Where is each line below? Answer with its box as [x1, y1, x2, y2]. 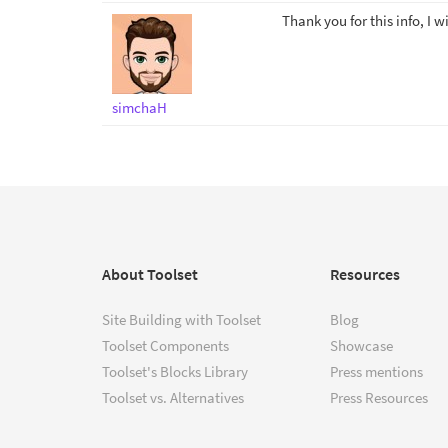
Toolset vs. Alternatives [102, 388, 244, 407]
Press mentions [330, 362, 423, 381]
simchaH [112, 98, 167, 117]
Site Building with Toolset [102, 310, 261, 329]
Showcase [330, 336, 393, 355]
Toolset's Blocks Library [102, 362, 248, 381]
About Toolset [102, 264, 198, 284]
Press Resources [330, 388, 428, 407]
